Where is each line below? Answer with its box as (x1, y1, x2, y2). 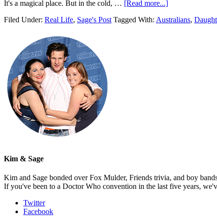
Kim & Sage (4, 154, 44, 163)
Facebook (23, 207, 53, 216)
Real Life (45, 15, 73, 24)
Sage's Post (77, 15, 111, 24)
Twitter (23, 199, 45, 207)
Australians (156, 15, 190, 24)
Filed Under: (4, 15, 45, 24)
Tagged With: (113, 15, 156, 24)
